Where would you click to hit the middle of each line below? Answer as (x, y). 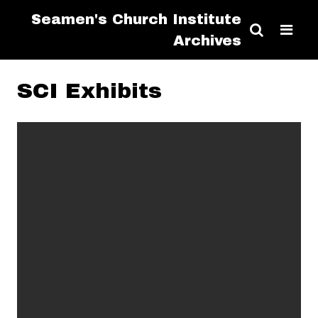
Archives (207, 40)
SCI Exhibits (89, 91)
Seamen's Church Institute (136, 19)
